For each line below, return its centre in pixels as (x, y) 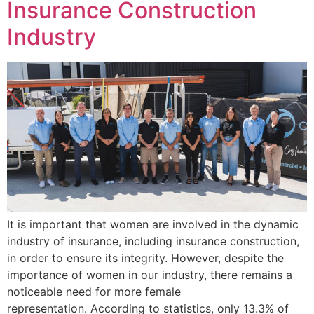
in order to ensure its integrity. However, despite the (145, 258)
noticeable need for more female (94, 291)
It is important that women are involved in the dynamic (153, 224)
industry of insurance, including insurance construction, (153, 241)
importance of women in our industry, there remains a (150, 274)
